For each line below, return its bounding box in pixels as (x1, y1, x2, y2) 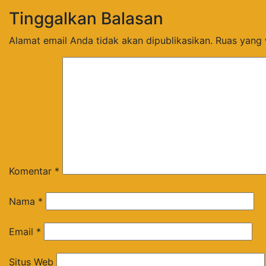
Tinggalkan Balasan (9, 8, 163, 28)
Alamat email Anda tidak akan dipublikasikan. (9, 34, 213, 46)
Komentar (9, 164, 55, 177)
